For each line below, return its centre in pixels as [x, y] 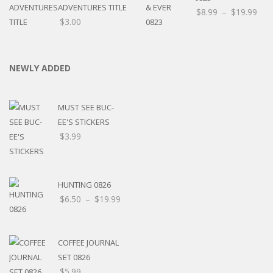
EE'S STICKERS [84, 122]
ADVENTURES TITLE [92, 8]
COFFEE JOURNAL [88, 243]
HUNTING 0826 [84, 185]
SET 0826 [74, 257]
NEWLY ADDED [40, 68]
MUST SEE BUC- [86, 108]
